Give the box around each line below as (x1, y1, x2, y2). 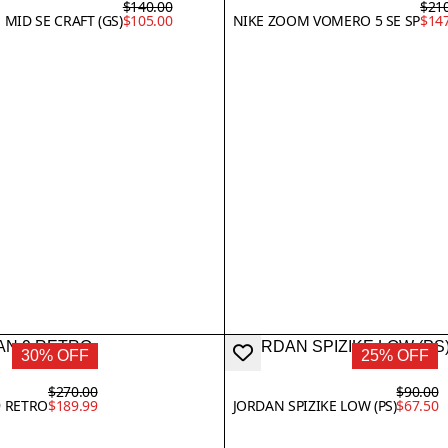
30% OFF (20, 346, 89, 364)
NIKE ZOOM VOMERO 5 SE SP (232, 10, 421, 30)
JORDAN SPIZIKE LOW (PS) (232, 395, 397, 415)
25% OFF (361, 346, 430, 364)
